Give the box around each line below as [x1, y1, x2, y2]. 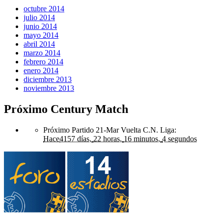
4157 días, [59, 134, 91, 143]
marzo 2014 [24, 49, 60, 57]
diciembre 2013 [24, 75, 72, 84]
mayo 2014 [24, 31, 58, 40]
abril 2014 [24, 40, 55, 49]
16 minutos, [124, 134, 160, 143]
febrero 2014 [24, 57, 63, 66]
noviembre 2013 [24, 84, 74, 93]
